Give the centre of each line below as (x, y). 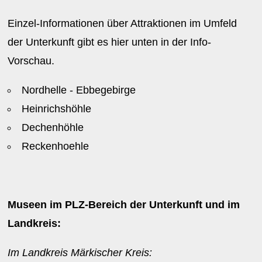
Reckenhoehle (57, 146)
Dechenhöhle (53, 127)
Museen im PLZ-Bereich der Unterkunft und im (124, 205)
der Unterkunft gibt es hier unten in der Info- (110, 42)
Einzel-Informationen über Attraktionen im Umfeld (123, 23)
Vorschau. (34, 61)
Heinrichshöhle (57, 109)
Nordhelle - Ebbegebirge (79, 90)
